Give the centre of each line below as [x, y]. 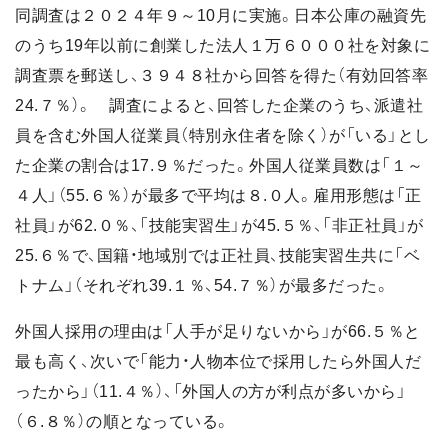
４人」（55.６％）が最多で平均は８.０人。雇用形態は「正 [218, 196]
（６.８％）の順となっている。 [123, 422]
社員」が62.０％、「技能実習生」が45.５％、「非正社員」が [219, 226]
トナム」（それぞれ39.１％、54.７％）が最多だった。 [202, 286]
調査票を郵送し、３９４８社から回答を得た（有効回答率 [221, 76]
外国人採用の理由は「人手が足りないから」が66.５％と [218, 332]
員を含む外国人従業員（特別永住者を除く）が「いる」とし [223, 136]
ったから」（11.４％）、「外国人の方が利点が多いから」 [210, 392]
